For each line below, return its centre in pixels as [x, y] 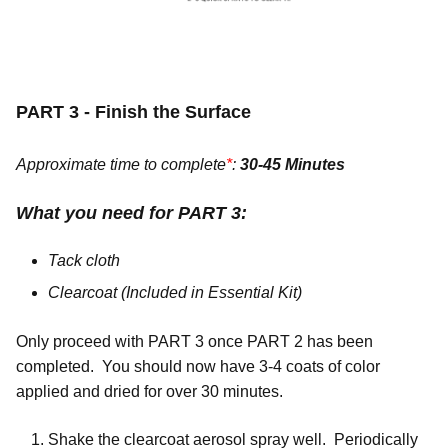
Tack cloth [84, 260]
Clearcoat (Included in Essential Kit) [175, 292]
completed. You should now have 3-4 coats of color [198, 366]
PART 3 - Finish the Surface [133, 111]
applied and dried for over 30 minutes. [151, 391]
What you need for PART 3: [131, 212]
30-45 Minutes [292, 164]
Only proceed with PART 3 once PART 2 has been [194, 341]
